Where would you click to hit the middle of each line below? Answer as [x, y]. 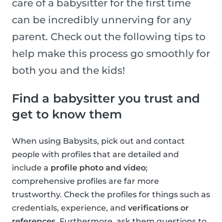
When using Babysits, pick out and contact [98, 141]
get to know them [67, 114]
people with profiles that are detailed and [95, 155]
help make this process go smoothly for [111, 54]
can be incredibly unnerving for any [102, 20]
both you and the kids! [68, 71]
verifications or [158, 208]
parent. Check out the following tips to [109, 37]
